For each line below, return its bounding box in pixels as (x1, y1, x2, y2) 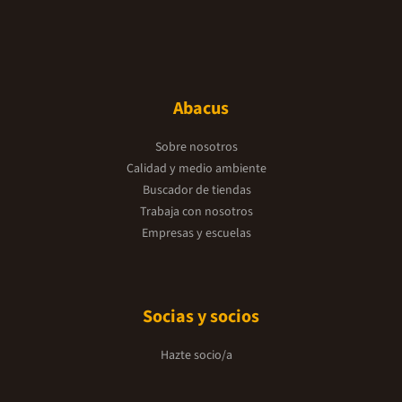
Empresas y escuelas (142, 223, 251, 242)
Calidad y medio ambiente (127, 159, 267, 178)
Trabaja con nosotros (140, 202, 253, 221)
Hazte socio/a (161, 345, 232, 364)
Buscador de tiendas (142, 180, 251, 199)
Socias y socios (143, 303, 259, 329)
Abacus (173, 95, 229, 121)
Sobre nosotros (155, 137, 238, 156)
